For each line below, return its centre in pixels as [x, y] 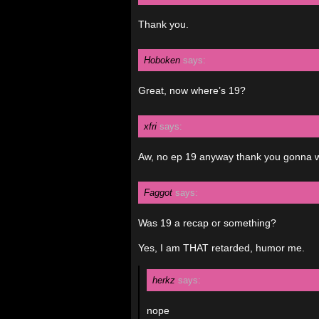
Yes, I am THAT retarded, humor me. [221, 248]
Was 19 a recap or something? [207, 223]
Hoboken [162, 60]
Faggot [158, 193]
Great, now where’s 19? [192, 90]
